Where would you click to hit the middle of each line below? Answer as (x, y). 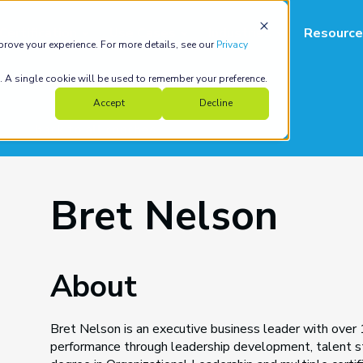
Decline (216, 103)
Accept (109, 103)
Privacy (232, 45)
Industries (239, 33)
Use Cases (142, 33)
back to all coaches (95, 130)
